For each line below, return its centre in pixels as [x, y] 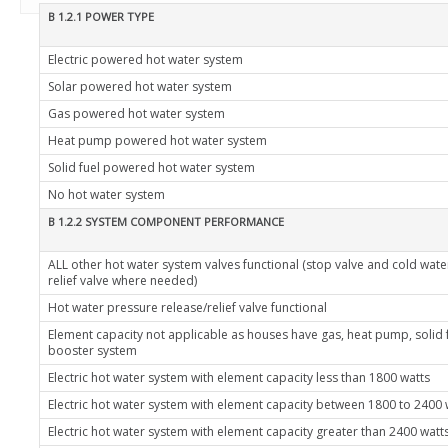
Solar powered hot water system [140, 86]
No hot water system [106, 194]
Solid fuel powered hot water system [151, 167]
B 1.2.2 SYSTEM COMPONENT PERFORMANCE [166, 221]
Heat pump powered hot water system [157, 140]
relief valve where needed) [122, 280]
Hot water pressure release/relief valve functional [187, 307]
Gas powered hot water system [136, 113]
